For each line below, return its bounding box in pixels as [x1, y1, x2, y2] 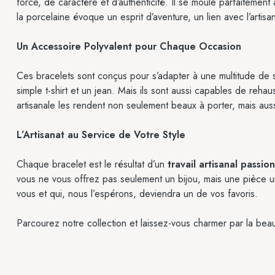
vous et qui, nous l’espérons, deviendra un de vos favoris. [17, 187, 258, 201]
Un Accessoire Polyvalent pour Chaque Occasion [17, 39, 241, 54]
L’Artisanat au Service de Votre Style [17, 128, 185, 142]
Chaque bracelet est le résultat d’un [17, 157, 168, 172]
